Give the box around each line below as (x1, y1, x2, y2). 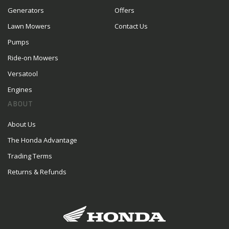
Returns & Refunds (8, 167, 66, 177)
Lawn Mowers (8, 21, 51, 31)
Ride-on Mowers (8, 53, 58, 63)
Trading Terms (8, 151, 52, 161)
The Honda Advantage (8, 135, 77, 145)
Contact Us (114, 21, 148, 31)
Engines (8, 85, 32, 95)
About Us (8, 120, 36, 129)
